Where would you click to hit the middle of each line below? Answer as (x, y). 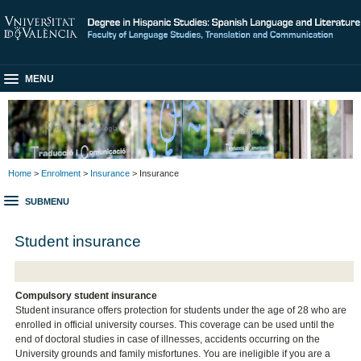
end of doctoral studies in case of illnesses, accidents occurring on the (168, 340)
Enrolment (61, 173)
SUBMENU (47, 202)
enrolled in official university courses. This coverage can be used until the (175, 325)
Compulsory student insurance (87, 296)
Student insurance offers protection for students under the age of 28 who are (181, 311)
